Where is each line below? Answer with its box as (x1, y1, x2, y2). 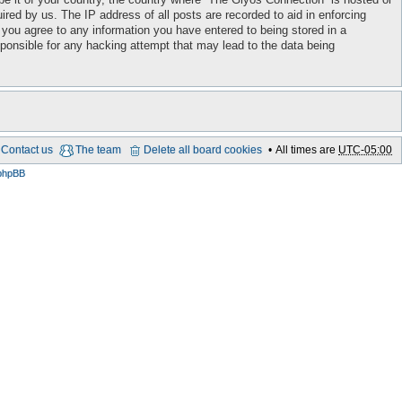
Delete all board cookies (144, 144, 262, 155)
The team (75, 144, 121, 155)
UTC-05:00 (338, 144, 392, 155)
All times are (275, 144, 338, 155)
